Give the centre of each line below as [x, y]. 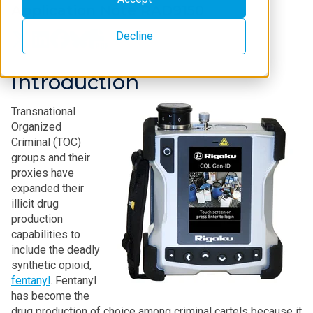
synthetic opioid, [51, 265]
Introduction [75, 82]
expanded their [48, 188]
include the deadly [56, 250]
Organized [36, 127]
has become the [50, 296]
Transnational [43, 111]
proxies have [43, 173]
